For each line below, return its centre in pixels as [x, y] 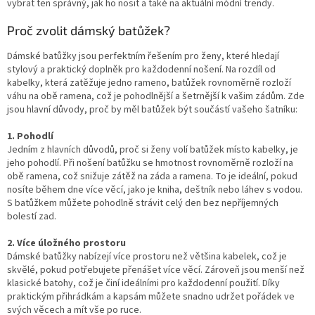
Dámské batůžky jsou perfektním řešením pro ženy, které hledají [143, 56]
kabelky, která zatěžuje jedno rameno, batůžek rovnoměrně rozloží [149, 83]
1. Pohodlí [30, 136]
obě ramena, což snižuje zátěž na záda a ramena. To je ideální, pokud [152, 176]
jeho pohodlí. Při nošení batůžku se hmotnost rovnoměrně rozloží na [150, 163]
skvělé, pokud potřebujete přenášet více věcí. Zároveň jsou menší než [156, 270]
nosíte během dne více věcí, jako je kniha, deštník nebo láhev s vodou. [155, 189]
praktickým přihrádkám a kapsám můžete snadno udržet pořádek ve [151, 296]
